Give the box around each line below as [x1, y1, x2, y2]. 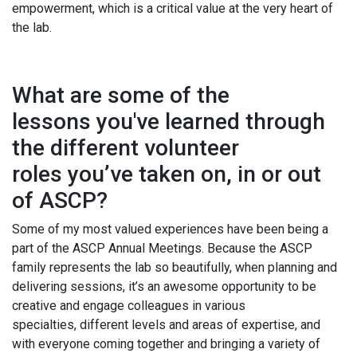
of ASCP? [12, 187, 113, 214]
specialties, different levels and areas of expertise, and [12, 317, 320, 333]
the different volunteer [12, 135, 239, 162]
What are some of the [12, 82, 229, 109]
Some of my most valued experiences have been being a [12, 222, 328, 237]
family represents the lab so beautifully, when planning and [12, 260, 337, 276]
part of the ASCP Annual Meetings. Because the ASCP [12, 241, 312, 257]
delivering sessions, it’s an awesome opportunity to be [12, 279, 316, 295]
